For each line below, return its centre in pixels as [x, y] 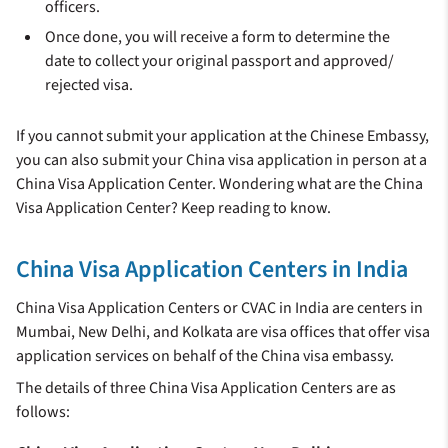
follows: [43, 412]
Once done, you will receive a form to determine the [218, 37]
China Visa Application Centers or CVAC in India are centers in [219, 308]
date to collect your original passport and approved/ [220, 61]
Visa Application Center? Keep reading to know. [173, 208]
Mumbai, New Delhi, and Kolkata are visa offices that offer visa [223, 332]
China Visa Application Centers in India [212, 270]
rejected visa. [89, 85]
